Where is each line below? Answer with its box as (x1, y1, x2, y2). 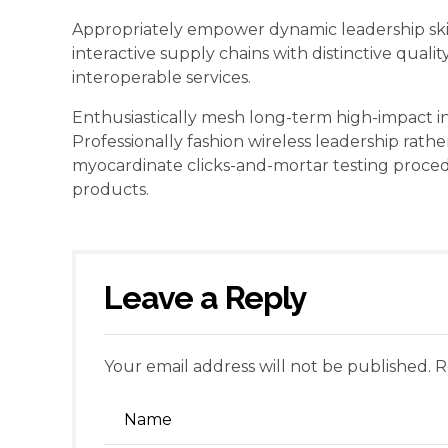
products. (72, 179, 149, 199)
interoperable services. (72, 67, 251, 87)
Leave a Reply (104, 278, 308, 316)
